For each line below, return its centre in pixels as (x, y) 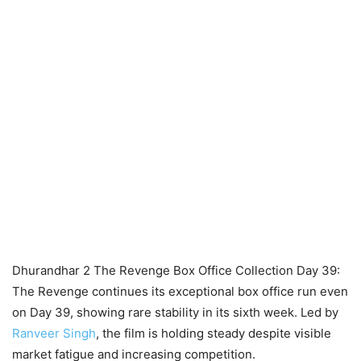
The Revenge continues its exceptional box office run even (180, 291)
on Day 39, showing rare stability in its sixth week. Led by (175, 312)
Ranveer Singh (54, 333)
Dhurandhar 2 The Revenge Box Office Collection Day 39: (176, 270)
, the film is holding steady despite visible (214, 333)
